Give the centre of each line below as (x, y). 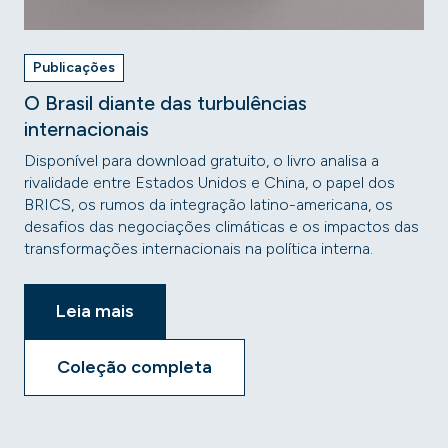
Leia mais (95, 311)
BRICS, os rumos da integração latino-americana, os (208, 204)
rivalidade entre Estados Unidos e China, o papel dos (209, 182)
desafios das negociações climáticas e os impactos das (221, 226)
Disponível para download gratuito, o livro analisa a (201, 160)
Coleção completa (134, 367)
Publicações (74, 67)
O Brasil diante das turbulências (165, 103)
